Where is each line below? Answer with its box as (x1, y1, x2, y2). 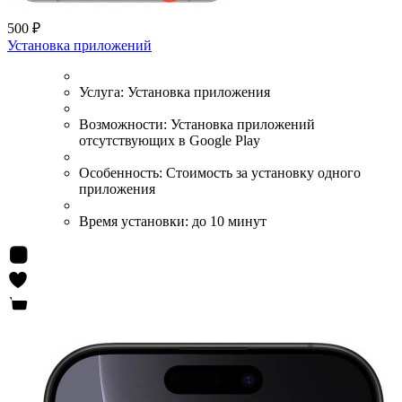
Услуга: (79, 84, 127, 100)
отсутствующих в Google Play (79, 133, 260, 149)
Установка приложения (127, 84, 270, 100)
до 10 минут (192, 214, 267, 230)
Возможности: (79, 117, 170, 133)
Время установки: (79, 214, 192, 230)
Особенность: (79, 165, 166, 181)
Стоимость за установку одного (166, 165, 361, 181)
